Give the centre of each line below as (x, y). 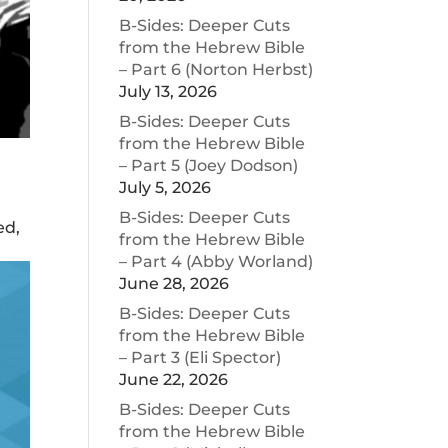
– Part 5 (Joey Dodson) (209, 165)
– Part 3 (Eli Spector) (200, 357)
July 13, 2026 (168, 91)
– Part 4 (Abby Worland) (216, 261)
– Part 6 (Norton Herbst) (216, 69)
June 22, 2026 (174, 379)
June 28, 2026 (174, 283)
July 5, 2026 (165, 187)
